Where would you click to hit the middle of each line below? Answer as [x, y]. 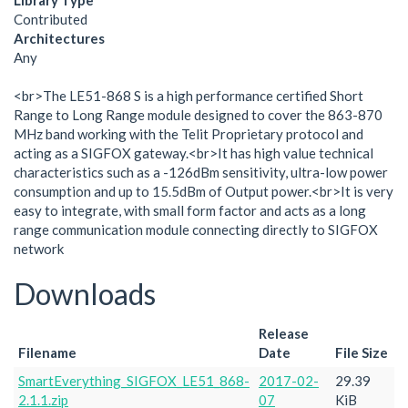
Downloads [85, 294]
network [39, 249]
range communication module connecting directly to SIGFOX [196, 229]
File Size [362, 352]
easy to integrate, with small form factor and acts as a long [190, 210]
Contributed [51, 19]
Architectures [59, 38]
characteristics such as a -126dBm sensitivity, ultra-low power [201, 172]
